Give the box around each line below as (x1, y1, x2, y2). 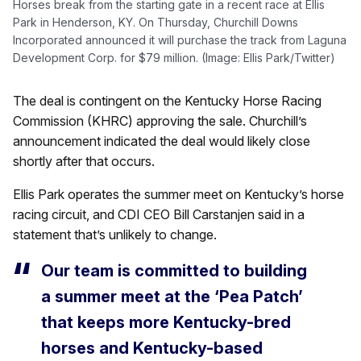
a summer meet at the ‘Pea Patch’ (41, 286, 303, 306)
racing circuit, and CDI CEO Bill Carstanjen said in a (13, 205, 305, 222)
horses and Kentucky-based (41, 338, 263, 358)
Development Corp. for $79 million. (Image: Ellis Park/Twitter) (13, 50, 335, 64)
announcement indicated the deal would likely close (13, 132, 310, 149)
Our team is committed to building (41, 260, 307, 280)
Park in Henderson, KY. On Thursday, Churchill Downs (13, 15, 298, 29)
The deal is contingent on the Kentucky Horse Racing (13, 92, 322, 109)
